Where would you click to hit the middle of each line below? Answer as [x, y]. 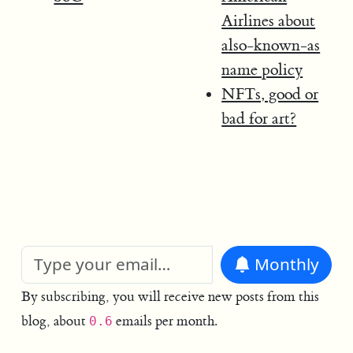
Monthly [286, 264]
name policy [262, 70]
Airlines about [269, 21]
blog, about [55, 322]
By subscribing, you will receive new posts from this [170, 297]
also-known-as [271, 46]
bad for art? [259, 119]
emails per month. [165, 322]
